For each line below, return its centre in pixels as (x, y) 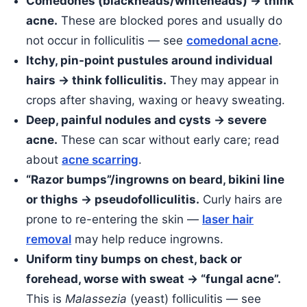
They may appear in (223, 81)
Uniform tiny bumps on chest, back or (134, 259)
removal (49, 240)
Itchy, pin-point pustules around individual (150, 61)
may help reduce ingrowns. (148, 240)
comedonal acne (233, 41)
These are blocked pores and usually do (170, 21)
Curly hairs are (241, 200)
